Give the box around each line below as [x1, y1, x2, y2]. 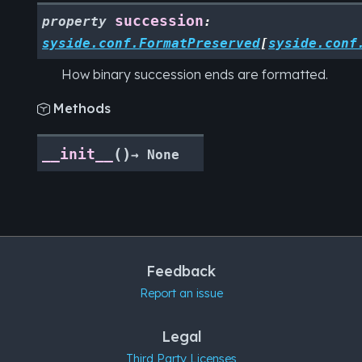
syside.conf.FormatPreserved [42, 36, 260, 52]
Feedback [146, 262, 216, 280]
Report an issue [139, 286, 223, 301]
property [42, 14, 107, 30]
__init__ [42, 145, 113, 162]
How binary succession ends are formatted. [61, 66, 328, 83]
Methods [53, 100, 111, 117]
